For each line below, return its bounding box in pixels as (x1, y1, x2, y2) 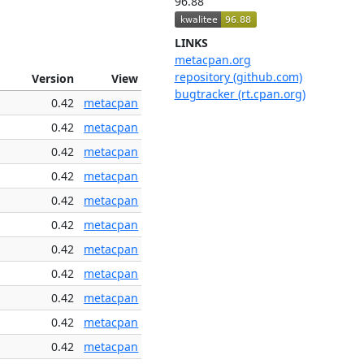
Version (32, 70, 75, 86)
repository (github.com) (174, 69, 302, 85)
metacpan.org (174, 52, 251, 68)
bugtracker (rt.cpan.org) (174, 86, 305, 102)
